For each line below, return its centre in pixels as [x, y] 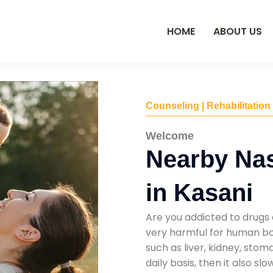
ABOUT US [238, 31]
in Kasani [199, 192]
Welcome [170, 136]
